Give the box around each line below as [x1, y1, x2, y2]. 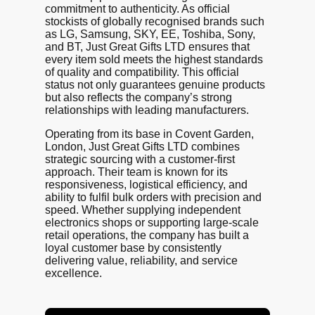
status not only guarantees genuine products [45, 78, 265, 91]
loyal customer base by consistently [45, 241, 221, 254]
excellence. [45, 266, 102, 279]
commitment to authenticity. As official [45, 2, 230, 15]
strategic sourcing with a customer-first [45, 153, 235, 165]
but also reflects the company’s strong [45, 91, 232, 103]
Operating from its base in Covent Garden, [45, 127, 254, 140]
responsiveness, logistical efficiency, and [45, 178, 247, 191]
